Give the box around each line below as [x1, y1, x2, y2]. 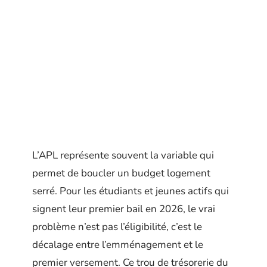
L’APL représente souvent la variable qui [32, 148, 214, 162]
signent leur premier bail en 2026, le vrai [32, 202, 215, 216]
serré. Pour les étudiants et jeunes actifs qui [32, 184, 229, 198]
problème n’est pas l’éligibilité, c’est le [32, 220, 202, 234]
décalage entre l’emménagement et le [32, 238, 203, 252]
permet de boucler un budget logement [32, 166, 210, 180]
